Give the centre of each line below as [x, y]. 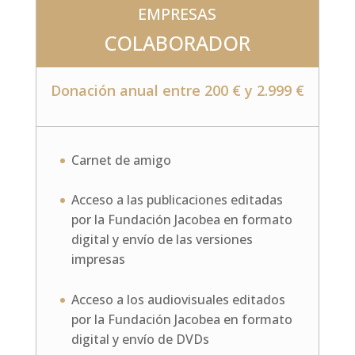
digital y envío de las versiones [162, 240]
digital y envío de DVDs [140, 339]
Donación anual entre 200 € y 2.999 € [177, 90]
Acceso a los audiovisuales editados [178, 299]
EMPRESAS [177, 13]
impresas [98, 260]
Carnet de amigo [121, 160]
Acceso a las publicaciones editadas [177, 200]
